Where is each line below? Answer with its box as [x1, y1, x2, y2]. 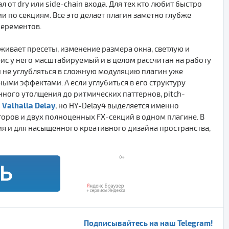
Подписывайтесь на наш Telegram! [84, 218, 213, 227]
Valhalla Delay [2, 100, 55, 110]
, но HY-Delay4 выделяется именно [55, 101, 179, 110]
